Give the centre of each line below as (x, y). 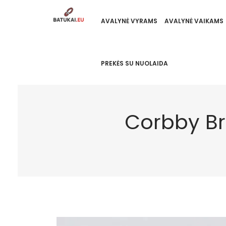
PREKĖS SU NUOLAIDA (134, 63)
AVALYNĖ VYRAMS (129, 21)
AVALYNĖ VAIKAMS (194, 21)
